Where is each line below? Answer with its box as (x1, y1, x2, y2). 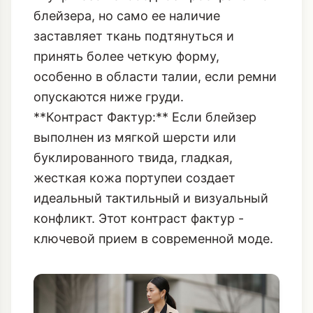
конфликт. (34, 127, 99, 143)
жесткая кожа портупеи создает (34, 87, 235, 102)
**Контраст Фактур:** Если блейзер (34, 26, 256, 41)
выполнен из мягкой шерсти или (34, 46, 236, 61)
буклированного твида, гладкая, (34, 66, 233, 82)
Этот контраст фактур (99, 127, 235, 143)
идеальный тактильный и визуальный (34, 107, 268, 122)
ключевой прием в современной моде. (34, 147, 273, 163)
